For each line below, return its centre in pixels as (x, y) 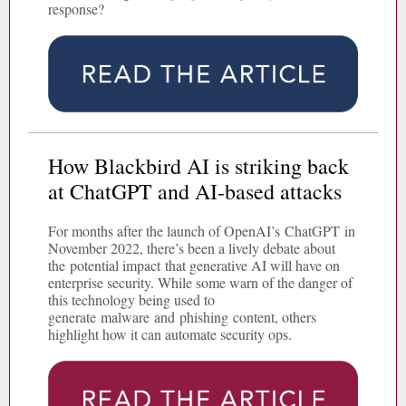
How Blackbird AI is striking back (198, 166)
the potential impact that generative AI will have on (194, 265)
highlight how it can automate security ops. (172, 334)
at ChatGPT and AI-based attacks (195, 191)
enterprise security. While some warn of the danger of (200, 282)
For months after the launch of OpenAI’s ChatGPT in (202, 231)
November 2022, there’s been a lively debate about (192, 248)
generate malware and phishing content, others (182, 317)
